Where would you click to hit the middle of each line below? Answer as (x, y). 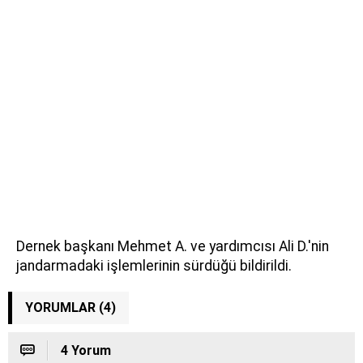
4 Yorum (86, 351)
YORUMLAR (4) (70, 308)
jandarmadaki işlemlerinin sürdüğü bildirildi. (154, 266)
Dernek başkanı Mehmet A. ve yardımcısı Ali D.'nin (173, 247)
